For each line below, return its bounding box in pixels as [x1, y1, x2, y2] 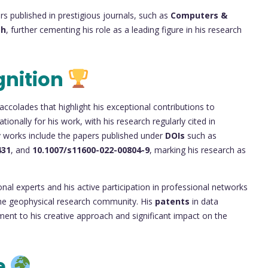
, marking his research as [150, 144, 246, 156]
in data [190, 196, 218, 208]
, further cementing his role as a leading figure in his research [6, 23, 242, 35]
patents [155, 196, 190, 208]
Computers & [170, 9, 227, 21]
